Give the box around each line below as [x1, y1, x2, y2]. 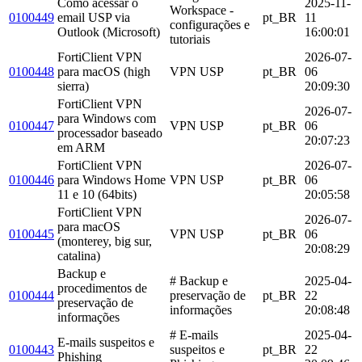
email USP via [57, 10, 130, 24]
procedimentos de [57, 280, 147, 295]
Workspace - [170, 2, 234, 17]
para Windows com [57, 111, 156, 125]
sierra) [57, 78, 89, 93]
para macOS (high [57, 64, 150, 78]
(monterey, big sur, [57, 234, 152, 248]
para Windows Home [57, 172, 166, 187]
